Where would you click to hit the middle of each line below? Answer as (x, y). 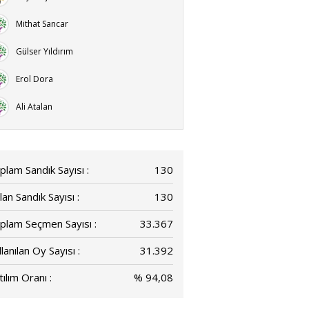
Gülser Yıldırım (44, 51)
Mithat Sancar (42, 24)
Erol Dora (34, 79)
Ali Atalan (34, 107)
